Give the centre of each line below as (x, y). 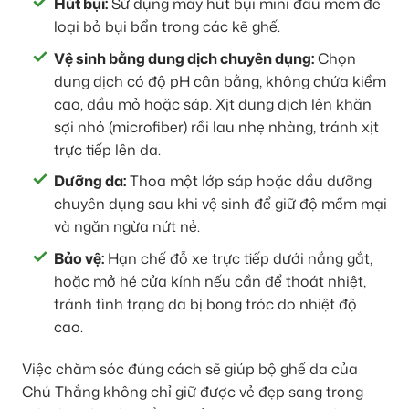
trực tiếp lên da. (107, 149)
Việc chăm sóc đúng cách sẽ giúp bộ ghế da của (190, 368)
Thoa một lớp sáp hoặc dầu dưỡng (249, 181)
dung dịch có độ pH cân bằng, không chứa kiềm (220, 81)
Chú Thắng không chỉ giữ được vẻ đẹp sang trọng (193, 391)
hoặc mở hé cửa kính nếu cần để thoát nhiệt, (210, 282)
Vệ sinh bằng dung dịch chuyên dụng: (184, 58)
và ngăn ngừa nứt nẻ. (127, 227)
